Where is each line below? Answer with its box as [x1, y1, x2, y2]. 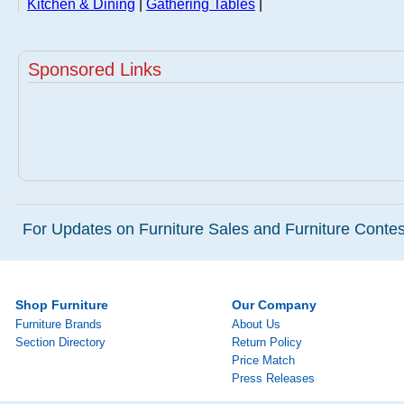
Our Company [232, 298, 317, 312]
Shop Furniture [15, 298, 108, 312]
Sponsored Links [28, 60, 161, 79]
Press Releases [232, 372, 315, 385]
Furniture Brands [15, 317, 102, 331]
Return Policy [232, 335, 302, 349]
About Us [232, 317, 280, 331]
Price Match [232, 353, 295, 367]
